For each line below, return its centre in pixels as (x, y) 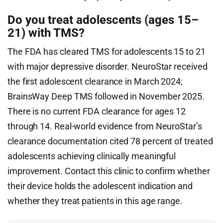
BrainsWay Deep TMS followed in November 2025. (106, 96)
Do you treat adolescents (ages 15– (103, 20)
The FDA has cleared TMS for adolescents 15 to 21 (107, 52)
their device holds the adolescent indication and (100, 186)
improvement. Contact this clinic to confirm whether (109, 171)
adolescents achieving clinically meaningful (92, 156)
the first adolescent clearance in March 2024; (95, 81)
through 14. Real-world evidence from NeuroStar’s (105, 126)
